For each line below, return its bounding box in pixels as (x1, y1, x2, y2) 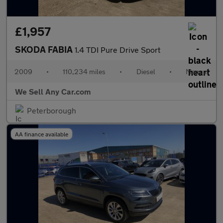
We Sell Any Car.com (15, 87, 91, 96)
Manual (185, 67, 209, 76)
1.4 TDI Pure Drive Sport (75, 45, 160, 54)
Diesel (136, 67, 155, 76)
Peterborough (27, 106, 76, 115)
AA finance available (15, 130, 68, 137)
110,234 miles (63, 67, 106, 76)
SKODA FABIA (15, 44, 75, 55)
